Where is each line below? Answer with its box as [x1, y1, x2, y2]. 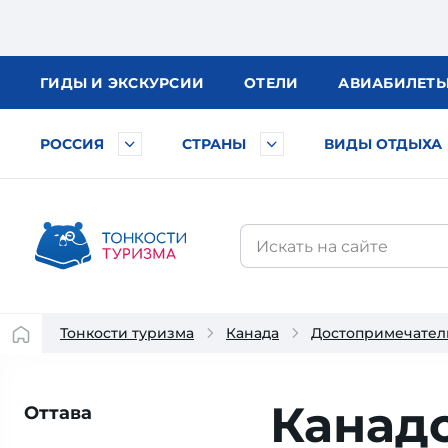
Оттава [24, 402, 92, 424]
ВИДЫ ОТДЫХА [324, 135, 442, 153]
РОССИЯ [40, 135, 104, 153]
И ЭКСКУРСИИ [91, 74, 204, 92]
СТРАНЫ [182, 135, 246, 153]
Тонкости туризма [60, 324, 194, 342]
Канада [226, 324, 279, 342]
